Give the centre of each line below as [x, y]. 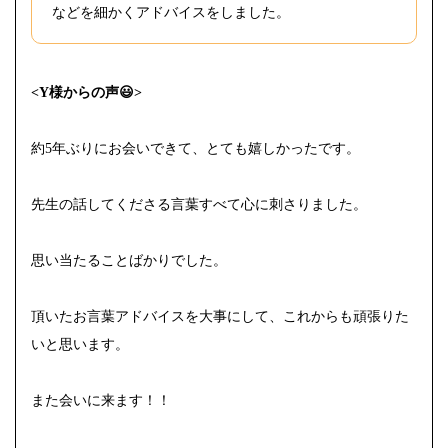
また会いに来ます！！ [101, 400]
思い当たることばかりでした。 [129, 260]
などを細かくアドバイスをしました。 [171, 12]
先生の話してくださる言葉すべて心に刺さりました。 [199, 204]
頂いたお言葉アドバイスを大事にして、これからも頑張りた [220, 316]
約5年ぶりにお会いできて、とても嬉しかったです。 [195, 148]
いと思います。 [80, 344]
